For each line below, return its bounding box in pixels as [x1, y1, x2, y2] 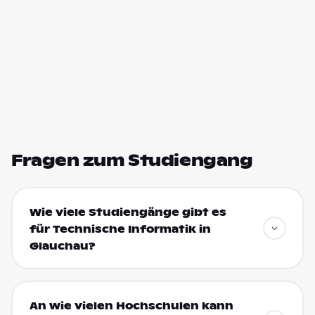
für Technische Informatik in [29, 222, 211, 236]
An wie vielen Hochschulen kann [29, 299, 233, 312]
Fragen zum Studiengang [11, 150, 253, 170]
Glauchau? [29, 239, 96, 252]
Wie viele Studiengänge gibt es [29, 205, 226, 219]
